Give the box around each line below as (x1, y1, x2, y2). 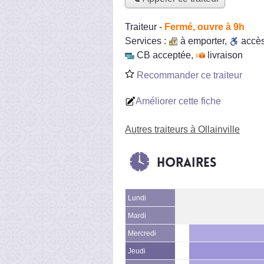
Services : (125, 35, 169, 46)
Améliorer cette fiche (136, 95, 221, 106)
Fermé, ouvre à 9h (164, 21, 245, 32)
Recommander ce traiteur (134, 70, 242, 80)
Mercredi (128, 229, 156, 237)
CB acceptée (137, 49, 191, 60)
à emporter (180, 35, 225, 46)
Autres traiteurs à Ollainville (125, 124, 240, 134)
